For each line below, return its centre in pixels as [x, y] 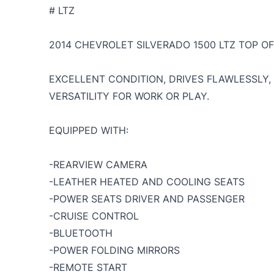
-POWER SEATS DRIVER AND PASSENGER [147, 199]
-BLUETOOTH [81, 233]
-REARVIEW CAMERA [98, 165]
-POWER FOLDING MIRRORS [114, 250]
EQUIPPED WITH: [90, 131]
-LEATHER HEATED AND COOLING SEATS [147, 182]
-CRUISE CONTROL [94, 216]
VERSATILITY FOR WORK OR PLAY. [129, 96]
